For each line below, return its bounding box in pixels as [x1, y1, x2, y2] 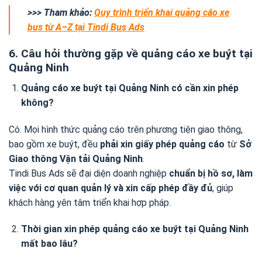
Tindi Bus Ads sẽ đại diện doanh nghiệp [9, 167, 169, 179]
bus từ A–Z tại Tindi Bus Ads [27, 22, 144, 33]
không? [20, 96, 54, 108]
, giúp [212, 182, 233, 194]
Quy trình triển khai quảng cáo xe [94, 7, 229, 19]
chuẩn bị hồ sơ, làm [169, 167, 253, 179]
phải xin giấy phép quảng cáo [100, 138, 225, 150]
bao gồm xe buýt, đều [9, 138, 100, 150]
